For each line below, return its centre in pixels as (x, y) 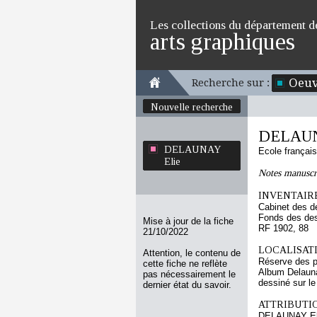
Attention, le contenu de (192, 253)
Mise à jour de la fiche (188, 221)
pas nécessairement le (189, 274)
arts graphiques (223, 41)
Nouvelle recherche (192, 107)
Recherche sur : (231, 83)
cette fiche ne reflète (185, 264)
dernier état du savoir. (187, 285)
